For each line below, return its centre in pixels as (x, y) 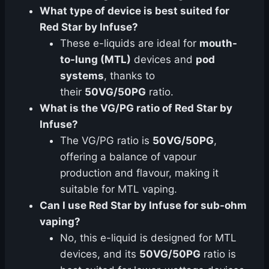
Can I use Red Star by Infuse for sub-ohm (143, 206)
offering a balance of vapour (128, 157)
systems (82, 76)
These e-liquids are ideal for (130, 44)
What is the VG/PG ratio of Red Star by (136, 108)
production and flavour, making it (139, 173)
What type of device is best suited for (134, 11)
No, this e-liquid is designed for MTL (148, 238)
